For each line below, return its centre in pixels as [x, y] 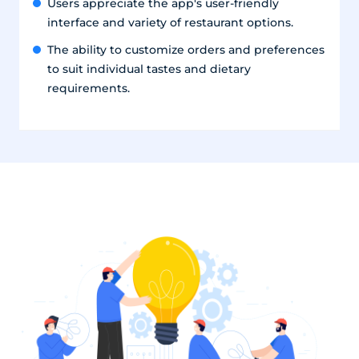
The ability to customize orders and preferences [186, 50]
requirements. [88, 89]
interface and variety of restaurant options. [170, 23]
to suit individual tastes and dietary [149, 69]
